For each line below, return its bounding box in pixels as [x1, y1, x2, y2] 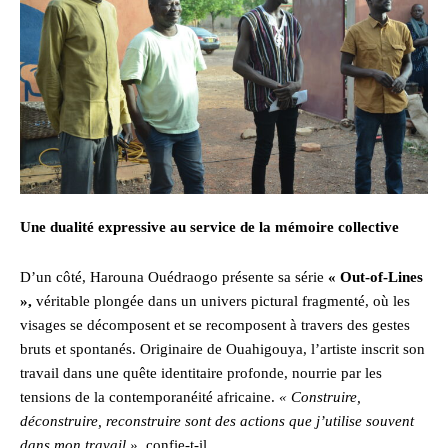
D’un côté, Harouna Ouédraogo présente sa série [20, 269, 328, 286]
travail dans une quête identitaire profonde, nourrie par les [20, 365, 382, 382]
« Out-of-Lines [328, 269, 423, 286]
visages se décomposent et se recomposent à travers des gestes [20, 317, 410, 334]
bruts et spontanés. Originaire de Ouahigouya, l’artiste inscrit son [20, 341, 425, 358]
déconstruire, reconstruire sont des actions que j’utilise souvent [20, 413, 414, 430]
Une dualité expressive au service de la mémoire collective [20, 219, 399, 236]
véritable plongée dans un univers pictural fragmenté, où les [32, 293, 410, 310]
